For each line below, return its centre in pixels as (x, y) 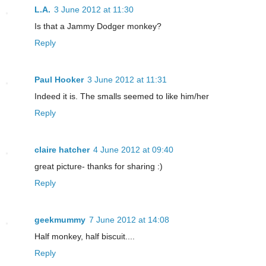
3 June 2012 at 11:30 (94, 10)
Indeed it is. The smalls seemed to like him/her (122, 96)
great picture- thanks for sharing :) (99, 167)
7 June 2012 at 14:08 (129, 220)
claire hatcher (62, 150)
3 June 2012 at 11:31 (127, 80)
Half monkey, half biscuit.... (85, 237)
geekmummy (60, 220)
